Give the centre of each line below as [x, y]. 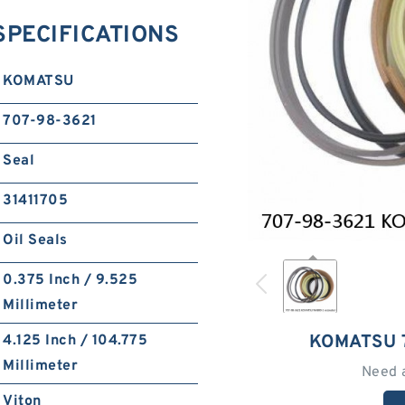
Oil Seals [35, 240]
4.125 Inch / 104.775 [75, 341]
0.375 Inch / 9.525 [71, 280]
